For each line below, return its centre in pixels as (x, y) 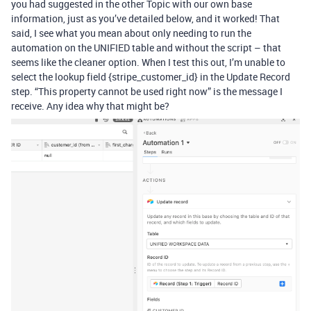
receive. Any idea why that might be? (90, 106)
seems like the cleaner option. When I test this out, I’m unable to (148, 62)
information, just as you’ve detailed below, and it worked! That (145, 19)
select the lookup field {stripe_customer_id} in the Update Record (151, 77)
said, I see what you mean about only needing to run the (131, 33)
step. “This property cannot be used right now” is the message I (147, 92)
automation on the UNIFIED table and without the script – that (146, 48)
